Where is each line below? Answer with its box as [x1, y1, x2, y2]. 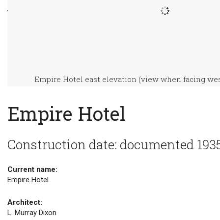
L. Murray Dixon [7, 208, 56, 217]
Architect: [7, 197, 42, 207]
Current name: [7, 165, 57, 174]
